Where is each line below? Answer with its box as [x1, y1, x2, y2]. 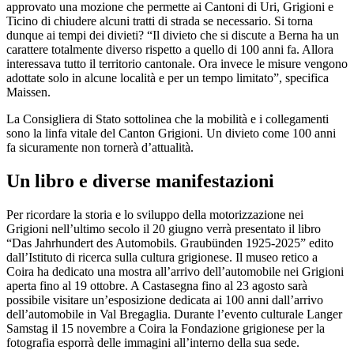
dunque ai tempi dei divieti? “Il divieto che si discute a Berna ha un [6, 28, 339, 42]
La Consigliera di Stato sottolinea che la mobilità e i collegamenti [6, 111, 329, 126]
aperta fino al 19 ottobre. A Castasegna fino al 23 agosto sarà [6, 278, 307, 292]
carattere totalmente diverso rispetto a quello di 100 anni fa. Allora [6, 42, 333, 56]
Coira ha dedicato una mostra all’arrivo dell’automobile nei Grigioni [6, 264, 344, 278]
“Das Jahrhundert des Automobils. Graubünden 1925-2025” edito [6, 235, 333, 250]
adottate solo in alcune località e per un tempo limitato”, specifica [6, 70, 329, 85]
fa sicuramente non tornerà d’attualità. [6, 140, 194, 154]
